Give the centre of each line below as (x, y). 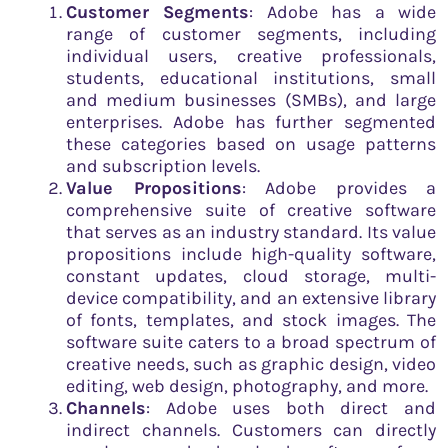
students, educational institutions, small (251, 77)
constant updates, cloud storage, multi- (251, 275)
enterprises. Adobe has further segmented (251, 121)
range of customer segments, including (251, 33)
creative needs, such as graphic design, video (251, 363)
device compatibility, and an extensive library (251, 297)
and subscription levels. (163, 165)
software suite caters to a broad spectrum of (251, 341)
